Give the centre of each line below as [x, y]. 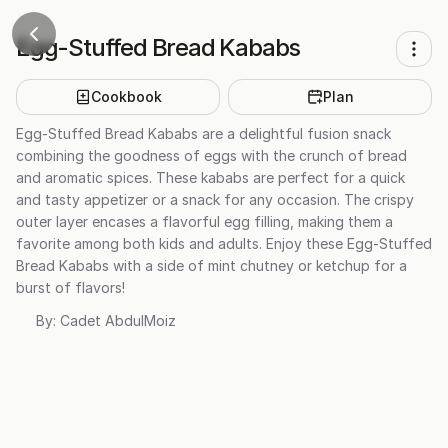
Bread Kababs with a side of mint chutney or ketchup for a [211, 265]
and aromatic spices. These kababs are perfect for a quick [210, 177]
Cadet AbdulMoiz [118, 320]
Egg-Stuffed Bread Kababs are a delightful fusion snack [203, 133]
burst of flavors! [70, 287]
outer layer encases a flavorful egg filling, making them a [204, 221]
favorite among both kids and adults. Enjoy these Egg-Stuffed [224, 243]
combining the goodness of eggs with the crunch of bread [211, 155]
